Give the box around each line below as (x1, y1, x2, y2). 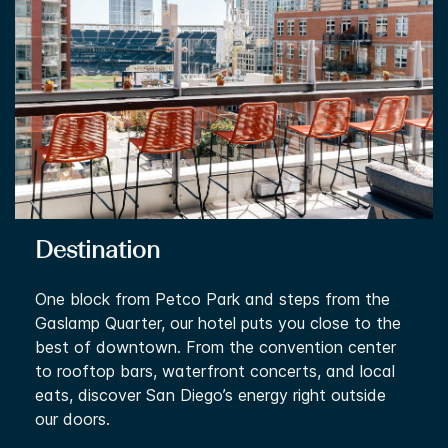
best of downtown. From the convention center (35, 337, 396, 358)
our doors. (35, 409, 110, 430)
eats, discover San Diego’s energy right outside (35, 385, 386, 406)
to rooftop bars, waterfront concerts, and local (35, 361, 395, 382)
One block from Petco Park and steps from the (35, 289, 390, 310)
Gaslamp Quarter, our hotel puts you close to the (35, 313, 401, 334)
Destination (35, 240, 160, 265)
